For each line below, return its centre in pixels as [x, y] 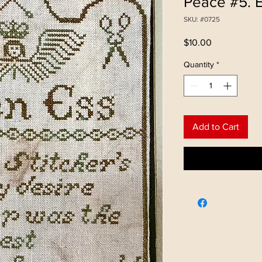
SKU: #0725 [202, 19]
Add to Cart [216, 126]
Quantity [199, 64]
